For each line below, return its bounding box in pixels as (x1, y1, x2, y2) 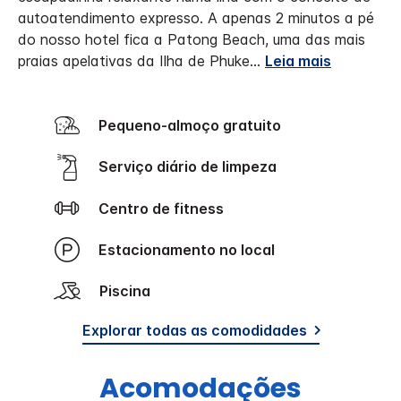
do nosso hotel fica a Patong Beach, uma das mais (18, 30, 365, 48)
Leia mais (265, 51, 331, 70)
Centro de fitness (109, 199, 224, 218)
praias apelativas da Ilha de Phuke (18, 51, 250, 70)
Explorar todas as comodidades (81, 320, 307, 339)
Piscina (108, 281, 150, 300)
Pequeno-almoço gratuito (107, 115, 281, 134)
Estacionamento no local (107, 240, 275, 259)
